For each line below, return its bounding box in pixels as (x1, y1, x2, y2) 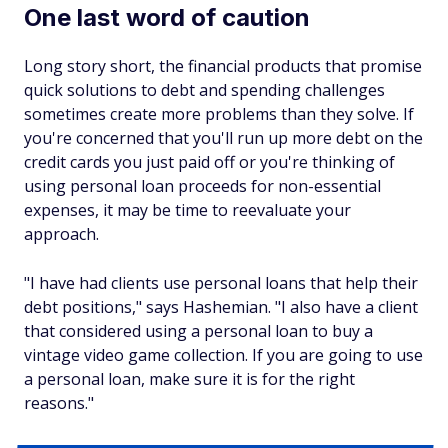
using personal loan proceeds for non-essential (24, 175, 381, 197)
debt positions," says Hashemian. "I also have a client (24, 296, 418, 318)
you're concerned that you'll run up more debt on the (24, 127, 423, 149)
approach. (24, 223, 99, 245)
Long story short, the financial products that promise (24, 55, 422, 77)
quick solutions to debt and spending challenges (24, 79, 385, 101)
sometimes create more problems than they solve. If (24, 103, 414, 125)
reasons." (24, 392, 94, 414)
